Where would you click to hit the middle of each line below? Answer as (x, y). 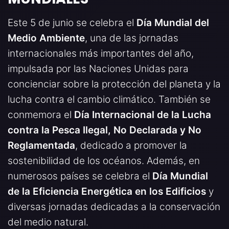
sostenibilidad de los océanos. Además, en (104, 161)
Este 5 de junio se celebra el (72, 22)
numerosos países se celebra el (80, 176)
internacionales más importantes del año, (101, 53)
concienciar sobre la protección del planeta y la (114, 84)
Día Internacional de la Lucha (143, 114)
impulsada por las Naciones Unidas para (98, 68)
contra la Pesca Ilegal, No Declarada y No (105, 130)
